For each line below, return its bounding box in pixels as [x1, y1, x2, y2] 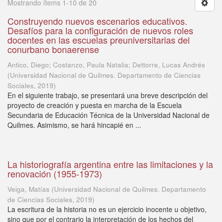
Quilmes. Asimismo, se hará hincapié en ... [7, 120, 141, 130]
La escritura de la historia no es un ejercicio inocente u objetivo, [7, 204, 207, 214]
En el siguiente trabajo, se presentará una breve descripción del [7, 90, 208, 100]
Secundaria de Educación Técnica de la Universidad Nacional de [7, 110, 210, 120]
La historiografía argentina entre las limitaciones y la [7, 158, 213, 170]
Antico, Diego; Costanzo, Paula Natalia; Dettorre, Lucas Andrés [7, 60, 205, 69]
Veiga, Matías [7, 184, 50, 194]
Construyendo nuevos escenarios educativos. [7, 14, 187, 27]
